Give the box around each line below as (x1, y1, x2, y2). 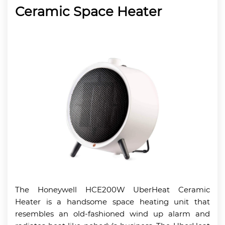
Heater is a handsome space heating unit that (15, 196, 210, 206)
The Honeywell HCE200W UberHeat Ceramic (15, 184, 210, 194)
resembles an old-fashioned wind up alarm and (15, 208, 210, 218)
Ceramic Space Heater (15, 4, 162, 20)
